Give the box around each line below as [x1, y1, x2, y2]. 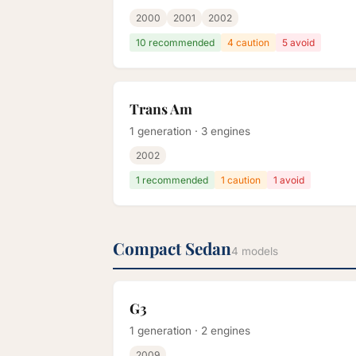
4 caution [227, 37, 269, 49]
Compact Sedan [113, 237, 231, 260]
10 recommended [136, 37, 215, 49]
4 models [231, 245, 278, 258]
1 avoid [273, 174, 304, 187]
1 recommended [136, 174, 208, 187]
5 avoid [282, 37, 315, 49]
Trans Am [130, 99, 192, 118]
